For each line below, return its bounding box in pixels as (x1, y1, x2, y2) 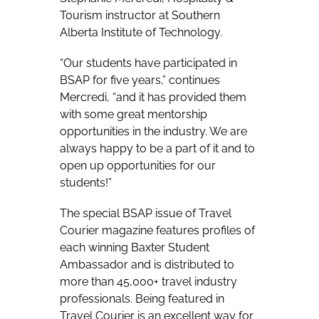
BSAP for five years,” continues (60, 73, 220, 88)
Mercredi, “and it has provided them (60, 90, 246, 105)
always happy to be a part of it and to (60, 142, 255, 156)
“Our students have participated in (60, 56, 237, 70)
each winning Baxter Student (60, 241, 209, 255)
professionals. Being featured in (60, 292, 224, 306)
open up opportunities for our (60, 159, 216, 173)
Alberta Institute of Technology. (60, 25, 225, 39)
